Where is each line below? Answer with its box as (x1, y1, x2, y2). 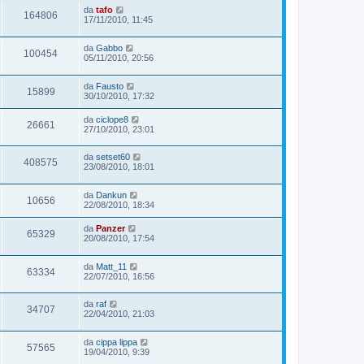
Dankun (96, 190, 127, 201)
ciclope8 (96, 114, 128, 124)
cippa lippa (96, 336, 137, 347)
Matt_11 (96, 261, 127, 271)
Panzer (96, 223, 125, 234)
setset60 (96, 152, 130, 162)
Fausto (96, 80, 123, 91)
